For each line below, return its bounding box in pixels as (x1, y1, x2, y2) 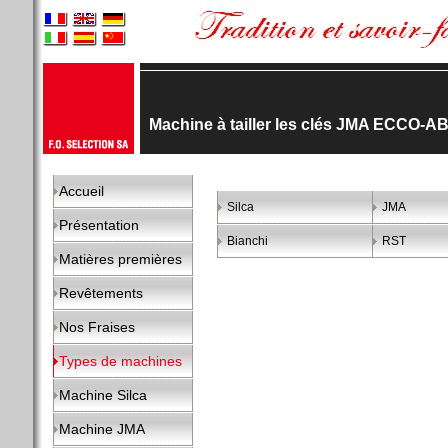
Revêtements (59, 285, 143, 301)
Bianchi (227, 234, 268, 248)
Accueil (59, 183, 104, 199)
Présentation (59, 217, 139, 233)
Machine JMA (59, 421, 145, 437)
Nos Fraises (59, 319, 135, 335)
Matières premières (59, 251, 182, 267)
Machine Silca (59, 387, 147, 403)
